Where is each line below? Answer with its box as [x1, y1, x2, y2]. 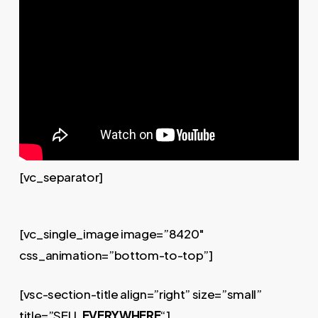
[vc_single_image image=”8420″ [18, 226, 205, 241]
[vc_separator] [18, 169, 104, 185]
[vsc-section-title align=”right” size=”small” [18, 286, 262, 302]
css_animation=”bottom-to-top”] [18, 247, 213, 263]
